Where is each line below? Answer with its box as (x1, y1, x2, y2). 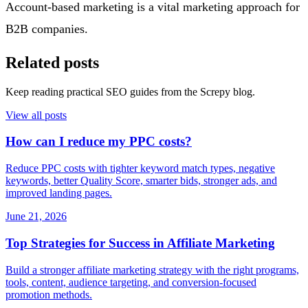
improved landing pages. (5, 187, 112, 199)
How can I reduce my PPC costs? (5, 134, 192, 149)
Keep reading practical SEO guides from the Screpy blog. (5, 85, 255, 98)
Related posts (5, 53, 99, 71)
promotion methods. (5, 288, 92, 300)
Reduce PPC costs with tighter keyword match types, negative (5, 162, 275, 175)
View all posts (5, 109, 67, 121)
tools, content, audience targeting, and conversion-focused (5, 276, 256, 288)
